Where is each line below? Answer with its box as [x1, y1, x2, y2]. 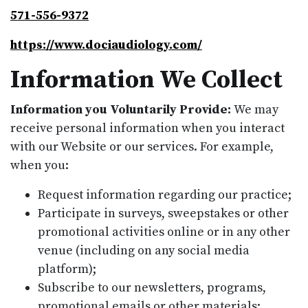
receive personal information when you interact [10, 120, 285, 136]
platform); [38, 261, 96, 277]
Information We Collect [10, 64, 283, 96]
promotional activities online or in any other [38, 223, 290, 240]
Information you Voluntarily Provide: [10, 101, 234, 118]
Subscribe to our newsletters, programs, [38, 279, 266, 296]
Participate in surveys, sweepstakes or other [38, 205, 289, 221]
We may [234, 101, 278, 118]
